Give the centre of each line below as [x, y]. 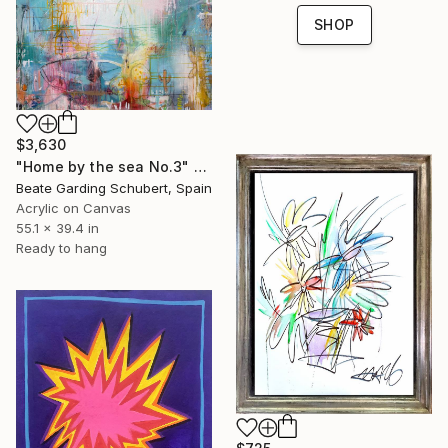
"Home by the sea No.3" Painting [200, 167]
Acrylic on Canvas [73, 208]
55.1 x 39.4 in [57, 228]
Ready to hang [61, 248]
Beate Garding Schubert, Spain [114, 188]
